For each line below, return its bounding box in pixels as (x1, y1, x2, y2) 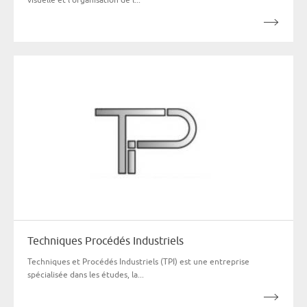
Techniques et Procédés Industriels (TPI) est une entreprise (27, 256, 249, 267)
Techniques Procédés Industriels (27, 234, 184, 247)
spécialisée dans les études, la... (27, 269, 144, 280)
